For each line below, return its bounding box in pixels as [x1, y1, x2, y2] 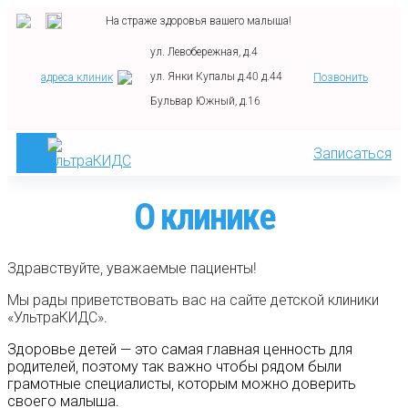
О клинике [133, 195, 275, 239]
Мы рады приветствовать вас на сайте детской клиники [7, 291, 379, 309]
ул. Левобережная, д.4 [150, 46, 258, 58]
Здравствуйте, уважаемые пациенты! [7, 259, 257, 277]
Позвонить [313, 70, 368, 84]
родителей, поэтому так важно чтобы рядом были [7, 357, 342, 375]
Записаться [313, 144, 392, 162]
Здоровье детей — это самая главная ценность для [7, 340, 352, 358]
